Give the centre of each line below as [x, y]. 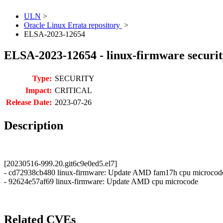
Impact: [39, 91]
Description [34, 126]
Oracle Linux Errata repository [73, 25]
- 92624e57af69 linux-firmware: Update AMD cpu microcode [101, 182]
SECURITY [75, 79]
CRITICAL [73, 91]
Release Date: [29, 103]
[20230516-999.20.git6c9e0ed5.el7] [60, 164]
